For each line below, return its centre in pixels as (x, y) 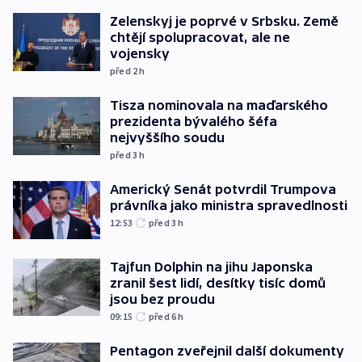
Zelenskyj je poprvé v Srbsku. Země (224, 21)
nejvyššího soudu (167, 137)
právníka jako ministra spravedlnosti (229, 205)
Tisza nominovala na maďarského (219, 105)
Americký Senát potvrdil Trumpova (223, 189)
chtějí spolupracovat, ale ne (200, 37)
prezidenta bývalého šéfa (194, 121)
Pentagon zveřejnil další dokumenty (227, 350)
